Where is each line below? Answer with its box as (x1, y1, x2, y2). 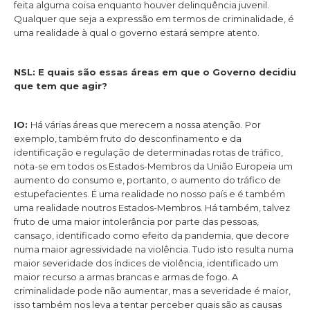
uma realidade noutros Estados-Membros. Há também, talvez (14, 201, 290, 213)
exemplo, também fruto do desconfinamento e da (14, 132, 241, 144)
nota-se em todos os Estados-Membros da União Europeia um (14, 160, 293, 172)
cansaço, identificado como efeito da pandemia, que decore (14, 229, 289, 241)
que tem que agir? (14, 80, 107, 91)
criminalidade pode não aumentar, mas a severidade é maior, (14, 284, 291, 296)
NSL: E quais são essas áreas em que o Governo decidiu (14, 66, 296, 77)
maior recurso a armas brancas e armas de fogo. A (14, 271, 238, 282)
